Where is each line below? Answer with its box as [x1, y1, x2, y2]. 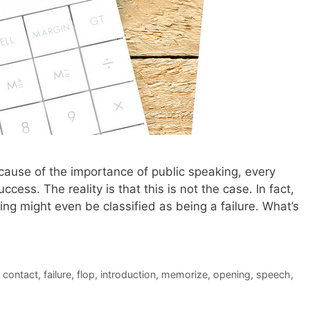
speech [255, 268, 291, 280]
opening [212, 268, 250, 280]
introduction [100, 268, 156, 280]
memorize [161, 268, 208, 280]
